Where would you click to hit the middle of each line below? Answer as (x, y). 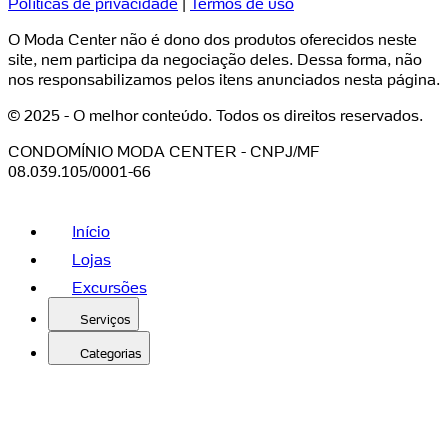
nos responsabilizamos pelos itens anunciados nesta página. (224, 79)
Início (91, 231)
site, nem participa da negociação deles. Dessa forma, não (215, 59)
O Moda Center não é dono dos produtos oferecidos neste (212, 39)
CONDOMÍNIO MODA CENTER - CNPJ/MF (164, 151)
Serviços (105, 320)
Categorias (111, 354)
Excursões (109, 287)
